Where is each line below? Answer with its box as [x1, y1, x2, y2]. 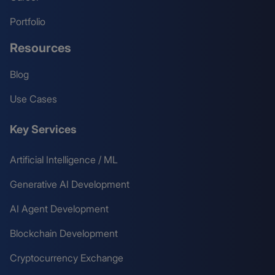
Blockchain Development [10, 227, 118, 239]
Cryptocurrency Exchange [10, 251, 123, 264]
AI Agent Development [10, 202, 109, 215]
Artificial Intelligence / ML [10, 153, 118, 166]
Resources [10, 40, 71, 55]
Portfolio [10, 15, 45, 28]
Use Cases [10, 92, 57, 105]
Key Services [10, 122, 77, 136]
